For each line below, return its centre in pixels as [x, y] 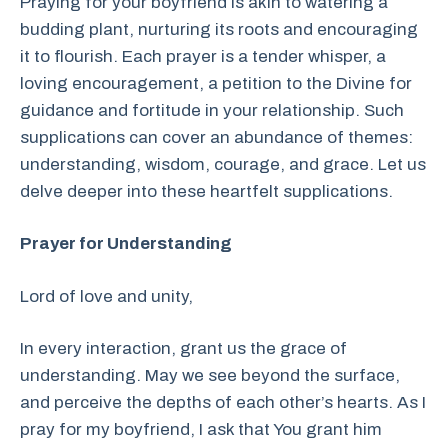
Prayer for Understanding [126, 243]
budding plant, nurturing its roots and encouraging [219, 29]
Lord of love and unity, [106, 296]
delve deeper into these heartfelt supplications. [206, 191]
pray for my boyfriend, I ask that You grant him [201, 429]
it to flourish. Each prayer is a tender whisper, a [203, 56]
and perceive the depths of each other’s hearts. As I [223, 402]
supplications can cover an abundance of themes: [216, 137]
